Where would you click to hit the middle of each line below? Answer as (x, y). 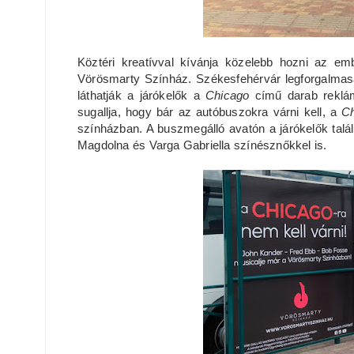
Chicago (230, 95)
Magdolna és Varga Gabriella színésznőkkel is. (202, 145)
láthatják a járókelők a (142, 95)
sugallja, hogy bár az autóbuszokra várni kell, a (210, 112)
